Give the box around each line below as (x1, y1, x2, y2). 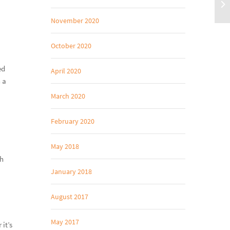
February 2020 (50, 117, 94, 126)
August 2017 (50, 192, 88, 201)
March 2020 (50, 91, 85, 101)
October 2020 (50, 41, 91, 50)
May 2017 (50, 217, 79, 226)
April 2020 (50, 66, 81, 75)
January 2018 (50, 167, 92, 176)
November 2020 (50, 16, 99, 25)
